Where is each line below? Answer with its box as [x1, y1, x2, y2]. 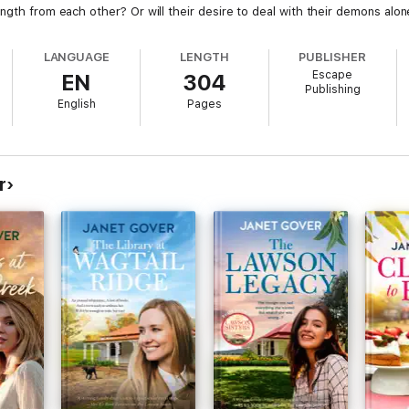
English [57, 98, 96, 110]
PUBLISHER [299, 50, 366, 64]
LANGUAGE [43, 50, 110, 64]
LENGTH [180, 50, 229, 64]
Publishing [304, 83, 361, 96]
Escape [312, 68, 353, 81]
